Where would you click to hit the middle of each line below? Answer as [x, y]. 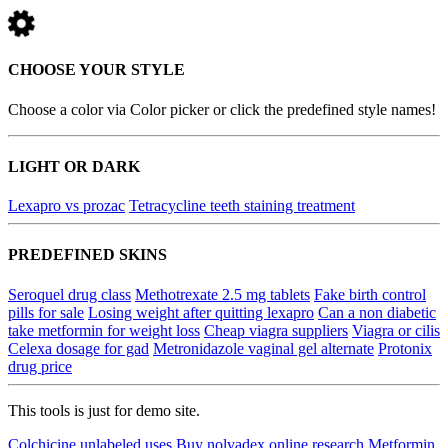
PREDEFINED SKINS [87, 255]
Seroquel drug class [69, 294]
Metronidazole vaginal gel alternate [263, 348]
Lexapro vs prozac [66, 206]
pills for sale [46, 312]
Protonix [405, 348]
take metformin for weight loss [104, 330]
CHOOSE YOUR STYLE [96, 70]
